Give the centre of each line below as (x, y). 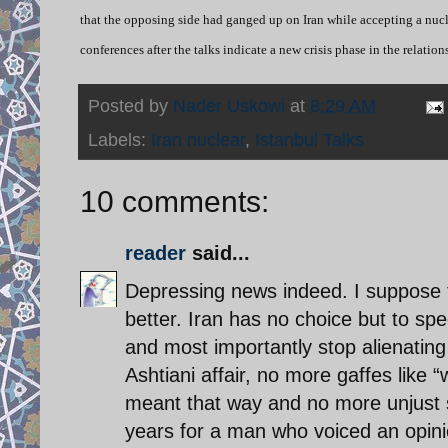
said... (218, 252)
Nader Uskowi (229, 105)
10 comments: (174, 201)
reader (155, 252)
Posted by (130, 105)
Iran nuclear (198, 139)
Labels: (119, 139)
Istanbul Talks (309, 139)
